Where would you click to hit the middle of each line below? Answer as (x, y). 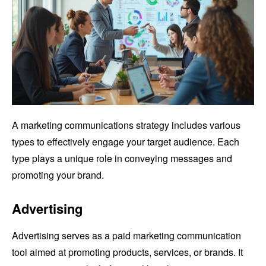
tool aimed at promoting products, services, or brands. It (127, 252)
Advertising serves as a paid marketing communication (126, 236)
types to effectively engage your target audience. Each (126, 142)
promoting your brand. (58, 175)
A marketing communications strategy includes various (126, 125)
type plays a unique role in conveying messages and (122, 159)
